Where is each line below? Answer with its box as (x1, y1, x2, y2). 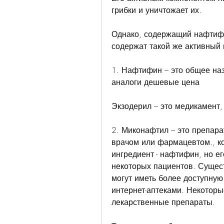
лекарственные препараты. (111, 196, 215, 208)
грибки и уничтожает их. (111, 4, 201, 16)
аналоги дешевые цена (111, 76, 199, 88)
